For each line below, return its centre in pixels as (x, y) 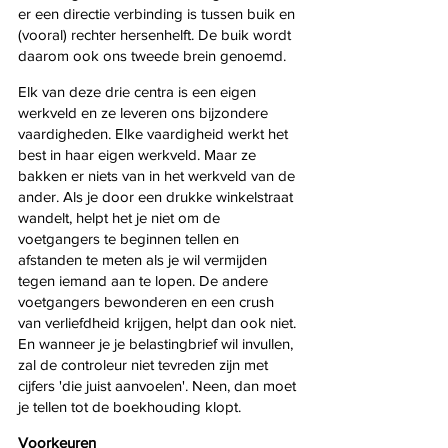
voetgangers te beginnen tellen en (130, 238)
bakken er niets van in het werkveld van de (158, 175)
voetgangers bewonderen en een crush (148, 301)
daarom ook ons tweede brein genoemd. (152, 55)
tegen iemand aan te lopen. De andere (145, 280)
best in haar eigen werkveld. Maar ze (139, 154)
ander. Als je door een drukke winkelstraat (157, 196)
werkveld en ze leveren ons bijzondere (145, 112)
